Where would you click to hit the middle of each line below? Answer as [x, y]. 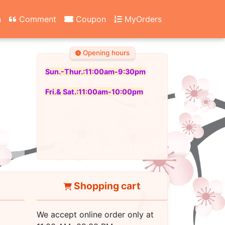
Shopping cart [106, 186]
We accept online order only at [95, 214]
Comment [36, 19]
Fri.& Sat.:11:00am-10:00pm [94, 92]
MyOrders [142, 19]
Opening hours [105, 53]
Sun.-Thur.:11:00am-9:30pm [95, 72]
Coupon [90, 19]
